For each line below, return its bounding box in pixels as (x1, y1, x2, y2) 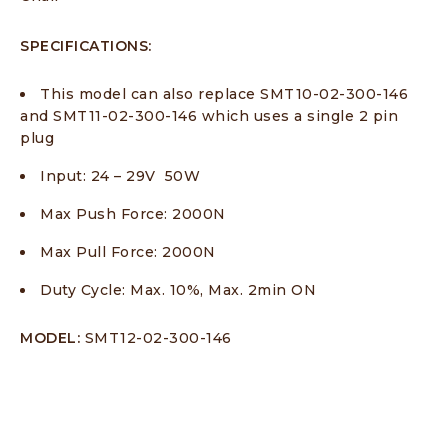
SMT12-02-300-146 (84, 329, 232, 348)
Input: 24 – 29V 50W (40, 167, 200, 186)
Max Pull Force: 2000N (40, 243, 216, 262)
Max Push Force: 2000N (40, 205, 226, 224)
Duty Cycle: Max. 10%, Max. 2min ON (40, 281, 316, 300)
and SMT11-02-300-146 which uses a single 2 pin (20, 107, 398, 126)
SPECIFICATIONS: (20, 37, 152, 56)
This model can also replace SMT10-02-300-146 (40, 85, 408, 104)
